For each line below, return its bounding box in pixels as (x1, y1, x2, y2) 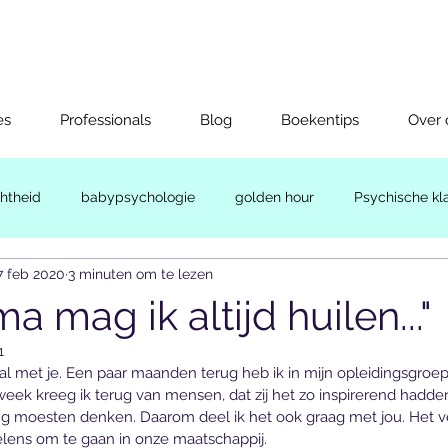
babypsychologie (81, 189, 195, 206)
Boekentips (281, 110, 359, 129)
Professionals (60, 110, 151, 129)
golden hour (235, 189, 314, 206)
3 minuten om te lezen (68, 266, 213, 283)
